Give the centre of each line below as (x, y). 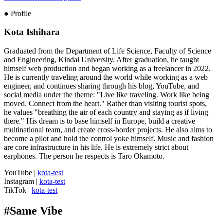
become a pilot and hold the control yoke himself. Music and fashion (109, 139)
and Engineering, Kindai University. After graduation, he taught (101, 60)
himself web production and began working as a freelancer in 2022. (107, 69)
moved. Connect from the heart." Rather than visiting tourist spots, (105, 104)
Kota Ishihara (32, 32)
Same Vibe (36, 210)
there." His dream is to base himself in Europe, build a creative (100, 121)
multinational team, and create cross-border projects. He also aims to (108, 130)
